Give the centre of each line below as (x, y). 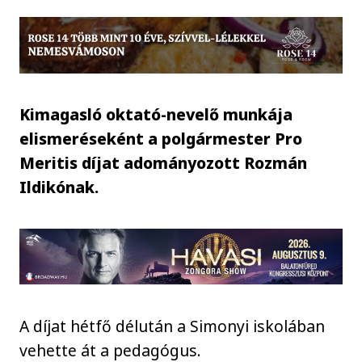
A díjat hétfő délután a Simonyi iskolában (173, 326)
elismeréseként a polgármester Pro (161, 138)
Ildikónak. (59, 187)
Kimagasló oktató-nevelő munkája (156, 114)
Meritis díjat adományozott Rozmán (164, 162)
